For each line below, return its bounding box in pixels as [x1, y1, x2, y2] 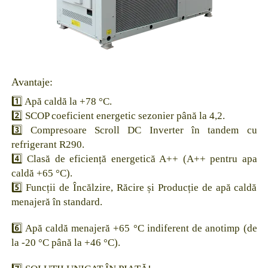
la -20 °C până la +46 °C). [11, 237, 120, 249]
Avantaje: [11, 76, 53, 89]
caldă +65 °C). [11, 167, 72, 179]
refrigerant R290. [11, 139, 84, 151]
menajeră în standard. [11, 196, 102, 208]
